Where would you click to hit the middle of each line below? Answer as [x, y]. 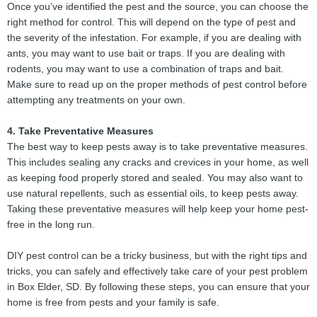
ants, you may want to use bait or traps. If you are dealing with [146, 53]
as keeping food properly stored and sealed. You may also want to [155, 178]
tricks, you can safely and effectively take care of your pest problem [157, 271]
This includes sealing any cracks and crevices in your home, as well [158, 162]
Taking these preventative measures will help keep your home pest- [158, 209]
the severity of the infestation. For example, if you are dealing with [154, 38]
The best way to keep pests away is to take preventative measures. [157, 146]
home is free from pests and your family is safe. [113, 302]
